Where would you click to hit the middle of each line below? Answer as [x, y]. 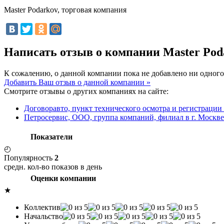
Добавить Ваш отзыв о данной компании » [77, 82]
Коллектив [42, 207]
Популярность [29, 157]
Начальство [43, 216]
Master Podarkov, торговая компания [65, 9]
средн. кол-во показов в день [53, 166]
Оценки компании [63, 178]
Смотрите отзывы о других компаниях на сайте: [86, 91]
